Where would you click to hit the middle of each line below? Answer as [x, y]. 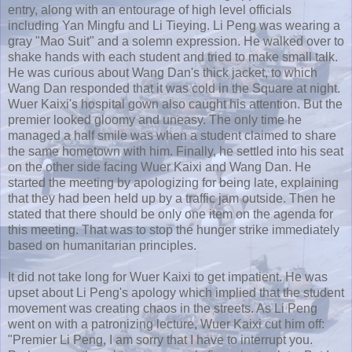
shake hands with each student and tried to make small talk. [173, 57]
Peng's [109, 292]
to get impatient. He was [259, 277]
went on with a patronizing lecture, [104, 324]
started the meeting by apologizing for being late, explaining [173, 182]
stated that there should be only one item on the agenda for [170, 214]
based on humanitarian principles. [102, 245]
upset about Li [49, 292]
